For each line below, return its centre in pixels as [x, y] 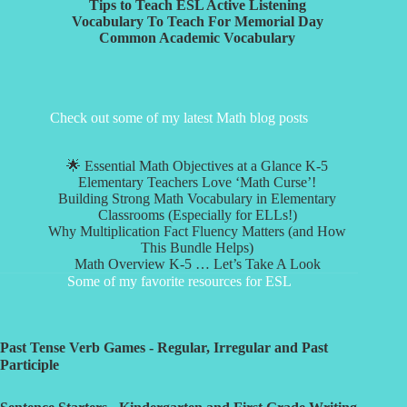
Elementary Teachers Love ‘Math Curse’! [198, 182]
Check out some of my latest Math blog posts [179, 117]
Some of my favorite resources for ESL [179, 281]
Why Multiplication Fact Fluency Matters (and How [198, 231]
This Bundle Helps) [198, 247]
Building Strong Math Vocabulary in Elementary [198, 198]
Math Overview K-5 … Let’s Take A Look [197, 263]
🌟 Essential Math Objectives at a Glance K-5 [198, 165]
